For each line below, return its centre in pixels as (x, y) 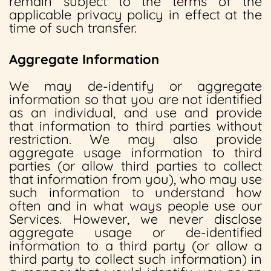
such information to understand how (135, 192)
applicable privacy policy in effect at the (135, 15)
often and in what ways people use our (135, 206)
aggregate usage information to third (135, 152)
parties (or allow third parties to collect (135, 166)
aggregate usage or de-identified (135, 232)
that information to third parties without (135, 126)
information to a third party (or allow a (135, 246)
